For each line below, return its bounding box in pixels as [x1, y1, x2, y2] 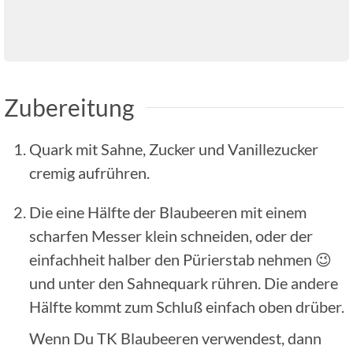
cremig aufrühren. [29, 162, 150, 182]
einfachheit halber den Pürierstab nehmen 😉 [29, 249, 332, 269]
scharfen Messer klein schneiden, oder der [29, 225, 313, 245]
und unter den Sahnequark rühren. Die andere [29, 273, 338, 292]
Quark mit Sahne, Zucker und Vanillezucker [29, 139, 318, 158]
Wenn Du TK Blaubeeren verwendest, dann [29, 328, 321, 347]
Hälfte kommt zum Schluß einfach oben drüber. [29, 296, 344, 316]
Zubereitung [4, 92, 134, 121]
